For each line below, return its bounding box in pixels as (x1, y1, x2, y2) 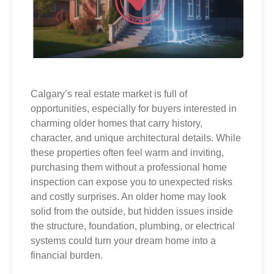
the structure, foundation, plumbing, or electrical (31, 221, 235, 232)
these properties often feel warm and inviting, (31, 147, 224, 158)
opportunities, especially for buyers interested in (31, 103, 237, 114)
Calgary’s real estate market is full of (31, 89, 187, 100)
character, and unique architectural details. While (31, 133, 241, 144)
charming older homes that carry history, (31, 118, 202, 129)
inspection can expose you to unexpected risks (31, 177, 232, 188)
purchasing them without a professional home (31, 162, 227, 173)
